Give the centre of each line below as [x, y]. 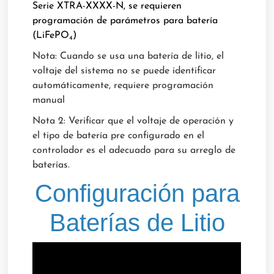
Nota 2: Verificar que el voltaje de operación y [133, 121]
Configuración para [137, 194]
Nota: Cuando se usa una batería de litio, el [128, 57]
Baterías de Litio [137, 223]
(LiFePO [51, 36]
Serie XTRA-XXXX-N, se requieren [107, 6]
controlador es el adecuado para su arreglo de [134, 151]
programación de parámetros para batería [125, 21]
